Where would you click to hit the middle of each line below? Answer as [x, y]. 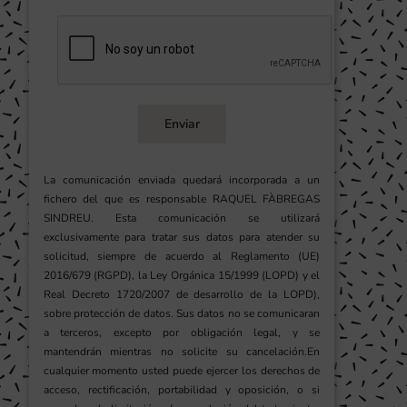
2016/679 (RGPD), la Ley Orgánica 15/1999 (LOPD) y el [182, 276]
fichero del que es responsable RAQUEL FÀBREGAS [182, 199]
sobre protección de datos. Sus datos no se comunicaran [182, 314]
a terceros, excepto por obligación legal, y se [182, 333]
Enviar [182, 124]
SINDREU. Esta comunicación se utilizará [182, 218]
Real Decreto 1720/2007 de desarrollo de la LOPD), [182, 295]
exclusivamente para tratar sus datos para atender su [182, 238]
